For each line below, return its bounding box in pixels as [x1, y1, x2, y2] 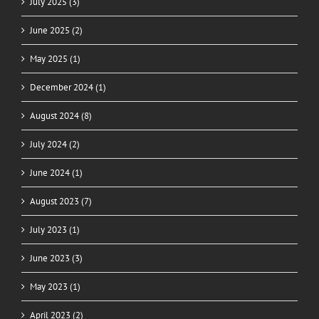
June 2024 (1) [30, 167, 83, 179]
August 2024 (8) [30, 110, 92, 122]
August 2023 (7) [30, 195, 92, 208]
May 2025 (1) [30, 53, 80, 66]
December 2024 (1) [30, 81, 106, 94]
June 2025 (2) [30, 24, 83, 37]
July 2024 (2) [30, 138, 80, 151]
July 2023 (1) [30, 224, 80, 236]
